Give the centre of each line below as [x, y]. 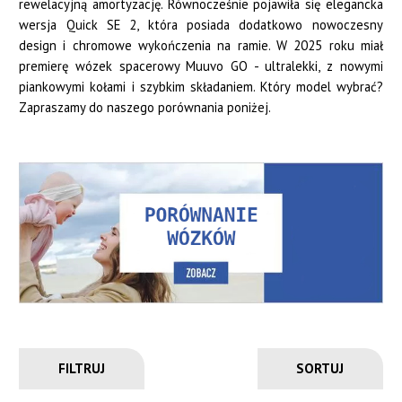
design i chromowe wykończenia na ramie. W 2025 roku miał [201, 45]
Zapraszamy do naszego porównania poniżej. [145, 107]
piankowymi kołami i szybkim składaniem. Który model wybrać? [201, 87]
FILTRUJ [82, 368]
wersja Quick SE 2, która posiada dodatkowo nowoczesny [201, 25]
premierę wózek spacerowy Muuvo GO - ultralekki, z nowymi [201, 66]
